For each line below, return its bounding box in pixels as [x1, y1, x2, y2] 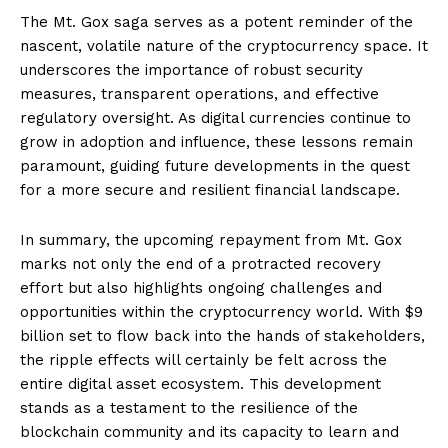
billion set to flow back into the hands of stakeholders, [20, 326, 425, 345]
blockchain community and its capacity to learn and [20, 422, 399, 441]
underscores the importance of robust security [20, 60, 363, 79]
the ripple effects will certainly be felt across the [20, 350, 387, 369]
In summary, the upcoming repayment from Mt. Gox [20, 230, 402, 249]
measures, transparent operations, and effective [20, 84, 379, 103]
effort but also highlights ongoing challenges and [20, 278, 382, 297]
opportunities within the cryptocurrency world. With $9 [20, 302, 423, 321]
